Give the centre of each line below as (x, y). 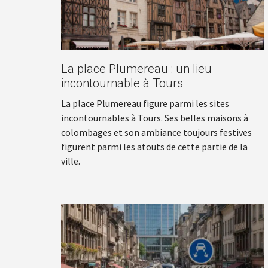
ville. (71, 161)
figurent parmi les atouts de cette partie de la (154, 146)
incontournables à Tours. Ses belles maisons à (155, 118)
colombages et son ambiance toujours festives (156, 132)
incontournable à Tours (122, 83)
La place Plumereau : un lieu (136, 68)
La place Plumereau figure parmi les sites (145, 103)
